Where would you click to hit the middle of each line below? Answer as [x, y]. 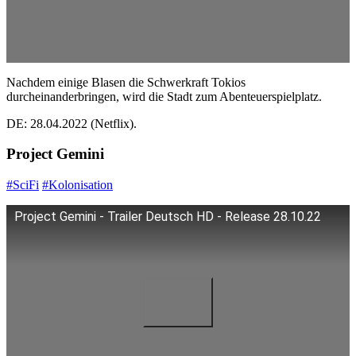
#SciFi [23, 185]
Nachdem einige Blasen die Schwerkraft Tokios [126, 82]
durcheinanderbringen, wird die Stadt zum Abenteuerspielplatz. [164, 96]
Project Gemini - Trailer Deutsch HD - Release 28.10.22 [168, 217]
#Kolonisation [77, 185]
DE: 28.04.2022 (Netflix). [72, 123]
